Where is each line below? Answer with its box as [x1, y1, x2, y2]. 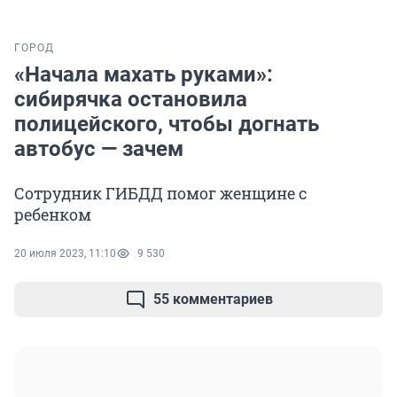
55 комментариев [152, 291, 273, 308]
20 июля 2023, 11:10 [14, 247, 116, 261]
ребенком [14, 204, 91, 226]
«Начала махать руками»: [14, 62, 273, 88]
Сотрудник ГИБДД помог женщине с [14, 183, 307, 205]
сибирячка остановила [14, 87, 247, 113]
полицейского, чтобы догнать [14, 112, 319, 137]
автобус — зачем [14, 136, 183, 162]
